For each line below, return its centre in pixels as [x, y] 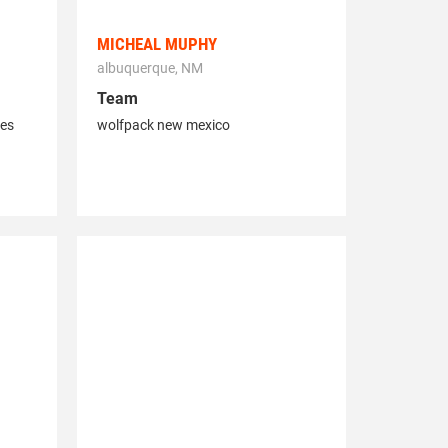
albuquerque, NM [149, 68]
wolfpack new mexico [163, 125]
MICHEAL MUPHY [156, 44]
